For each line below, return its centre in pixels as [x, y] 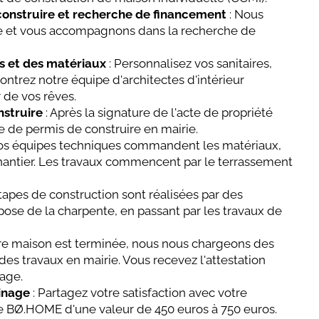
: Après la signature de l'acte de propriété [158, 113]
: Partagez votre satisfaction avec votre [139, 293]
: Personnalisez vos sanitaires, [189, 64]
